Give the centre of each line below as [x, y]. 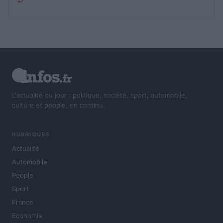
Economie [27, 216]
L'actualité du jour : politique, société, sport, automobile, [100, 95]
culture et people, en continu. [58, 105]
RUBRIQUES [31, 135]
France [23, 202]
